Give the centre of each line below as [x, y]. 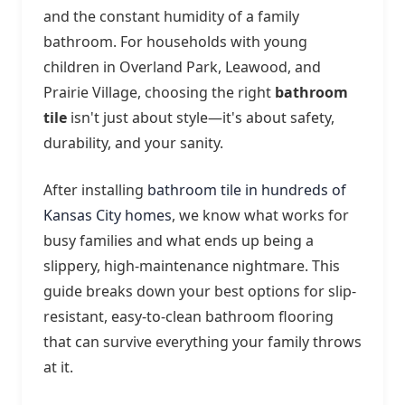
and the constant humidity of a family [171, 16]
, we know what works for [260, 215]
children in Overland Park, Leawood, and [182, 67]
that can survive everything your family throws [202, 342]
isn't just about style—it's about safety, [201, 118]
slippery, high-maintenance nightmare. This [192, 266]
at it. [58, 367]
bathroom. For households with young [175, 42]
